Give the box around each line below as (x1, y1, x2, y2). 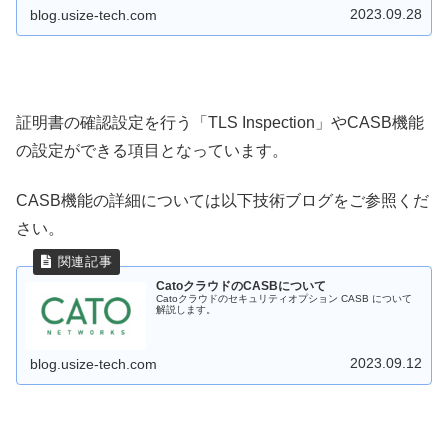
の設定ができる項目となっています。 (16, 141, 288, 159)
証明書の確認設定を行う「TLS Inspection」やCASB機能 (16, 113, 424, 131)
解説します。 (156, 304, 217, 315)
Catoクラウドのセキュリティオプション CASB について (156, 293, 413, 304)
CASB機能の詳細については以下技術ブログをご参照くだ (16, 192, 429, 210)
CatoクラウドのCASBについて (156, 279, 327, 293)
